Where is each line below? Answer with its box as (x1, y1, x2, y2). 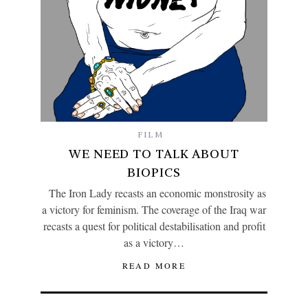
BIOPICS (127, 164, 181, 181)
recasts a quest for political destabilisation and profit (43, 219, 265, 234)
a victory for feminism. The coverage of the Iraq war (42, 202, 266, 217)
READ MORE (122, 260, 186, 272)
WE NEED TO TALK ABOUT (69, 146, 239, 162)
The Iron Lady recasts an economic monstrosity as (42, 186, 266, 201)
